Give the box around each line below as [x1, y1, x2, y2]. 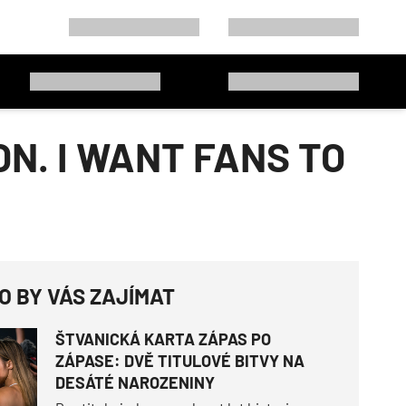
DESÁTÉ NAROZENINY [54, 372, 215, 392]
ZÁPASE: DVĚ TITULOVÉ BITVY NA [54, 351, 304, 371]
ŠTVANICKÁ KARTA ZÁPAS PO [54, 329, 271, 349]
